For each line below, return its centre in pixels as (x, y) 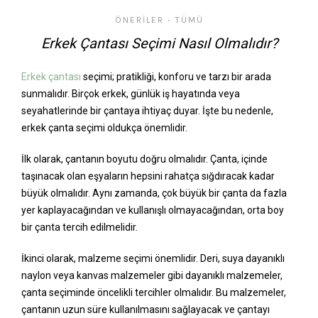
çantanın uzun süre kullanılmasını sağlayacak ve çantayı (146, 310)
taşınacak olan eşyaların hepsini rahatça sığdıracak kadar (148, 176)
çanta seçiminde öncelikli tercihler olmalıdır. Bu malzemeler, (154, 293)
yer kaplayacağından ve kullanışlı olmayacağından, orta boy (153, 210)
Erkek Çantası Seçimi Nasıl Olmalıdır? (159, 44)
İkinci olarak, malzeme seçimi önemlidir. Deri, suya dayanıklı (153, 259)
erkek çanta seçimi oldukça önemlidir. (104, 128)
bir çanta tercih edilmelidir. (79, 227)
